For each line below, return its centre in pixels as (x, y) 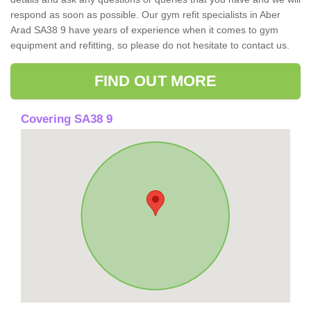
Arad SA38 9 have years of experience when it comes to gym (144, 30)
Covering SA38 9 (67, 119)
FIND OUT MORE (155, 81)
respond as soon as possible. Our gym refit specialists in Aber (145, 14)
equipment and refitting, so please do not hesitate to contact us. (150, 45)
